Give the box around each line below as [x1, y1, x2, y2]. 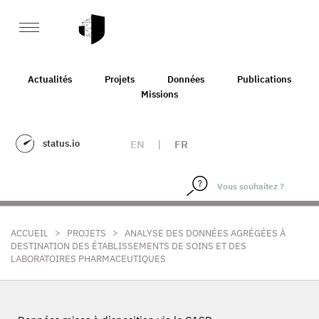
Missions [141, 88, 178, 100]
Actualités [28, 73, 72, 85]
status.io [43, 137, 80, 150]
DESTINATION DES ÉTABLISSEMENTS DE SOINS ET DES [11, 240, 246, 252]
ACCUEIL [11, 227, 48, 239]
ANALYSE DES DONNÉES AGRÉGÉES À [125, 227, 286, 239]
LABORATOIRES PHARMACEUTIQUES [11, 253, 166, 265]
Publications [237, 73, 291, 85]
